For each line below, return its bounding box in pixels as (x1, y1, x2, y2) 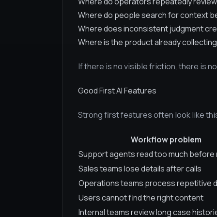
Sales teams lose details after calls (78, 163, 201, 174)
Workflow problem (131, 134, 201, 145)
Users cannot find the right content (78, 192, 203, 203)
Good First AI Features (78, 85, 156, 96)
